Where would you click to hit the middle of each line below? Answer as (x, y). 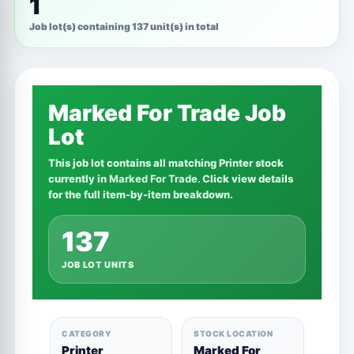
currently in (79, 179)
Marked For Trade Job (167, 113)
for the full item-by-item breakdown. (141, 194)
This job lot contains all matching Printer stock (166, 163)
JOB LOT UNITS (98, 265)
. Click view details (245, 179)
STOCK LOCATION (233, 333)
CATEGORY (87, 333)
